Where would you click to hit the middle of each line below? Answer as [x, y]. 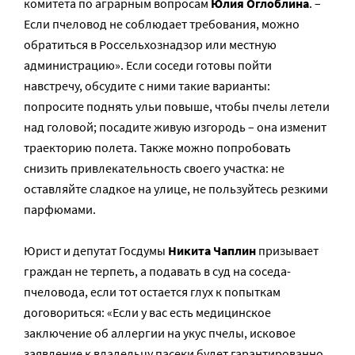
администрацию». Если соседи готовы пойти [148, 65]
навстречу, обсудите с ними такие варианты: [147, 85]
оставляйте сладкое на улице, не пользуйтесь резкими [176, 188]
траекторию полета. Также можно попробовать [157, 147]
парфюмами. [60, 209]
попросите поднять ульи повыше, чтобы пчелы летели [177, 106]
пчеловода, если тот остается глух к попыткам [152, 291]
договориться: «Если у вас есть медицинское [147, 312]
